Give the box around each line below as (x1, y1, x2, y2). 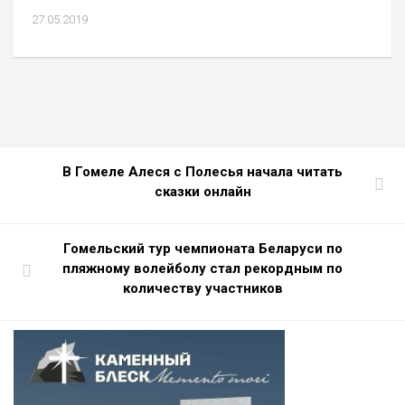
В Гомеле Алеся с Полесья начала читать (62, 163, 343, 180)
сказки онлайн (154, 183, 251, 200)
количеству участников (122, 279, 283, 297)
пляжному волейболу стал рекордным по (62, 259, 343, 277)
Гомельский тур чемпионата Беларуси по (62, 240, 343, 257)
